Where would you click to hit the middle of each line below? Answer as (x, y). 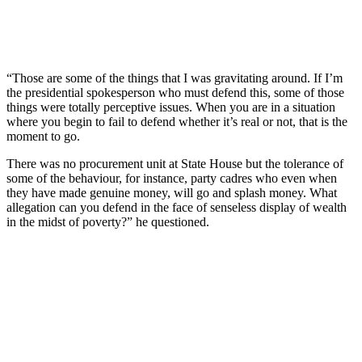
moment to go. (43, 136)
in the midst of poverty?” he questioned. (108, 221)
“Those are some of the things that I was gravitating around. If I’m (175, 78)
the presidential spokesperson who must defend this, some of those (175, 92)
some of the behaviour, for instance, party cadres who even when (172, 178)
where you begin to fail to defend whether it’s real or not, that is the (177, 121)
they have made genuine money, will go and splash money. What (172, 192)
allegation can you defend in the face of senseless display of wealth (177, 207)
